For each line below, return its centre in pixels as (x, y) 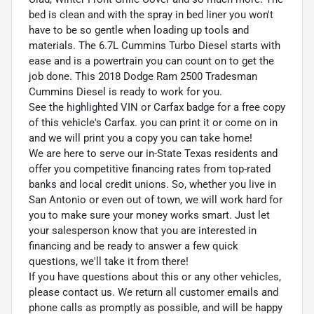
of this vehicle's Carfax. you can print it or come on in (153, 123)
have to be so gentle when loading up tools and (139, 30)
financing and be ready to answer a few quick (134, 246)
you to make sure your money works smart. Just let (149, 216)
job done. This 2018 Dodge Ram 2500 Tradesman (143, 77)
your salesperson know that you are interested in (143, 231)
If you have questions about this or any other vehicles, (155, 277)
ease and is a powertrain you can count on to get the (151, 61)
